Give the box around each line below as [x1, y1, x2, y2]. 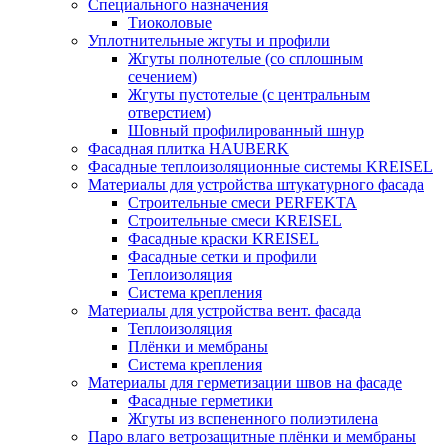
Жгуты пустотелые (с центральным [128, 86, 370, 103]
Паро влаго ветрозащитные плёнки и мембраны [88, 428, 416, 445]
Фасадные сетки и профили [128, 248, 317, 265]
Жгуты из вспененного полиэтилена [128, 410, 378, 427]
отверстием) [128, 104, 211, 121]
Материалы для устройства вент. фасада [88, 302, 361, 319]
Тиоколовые [128, 14, 212, 31]
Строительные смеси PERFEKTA [128, 194, 357, 211]
